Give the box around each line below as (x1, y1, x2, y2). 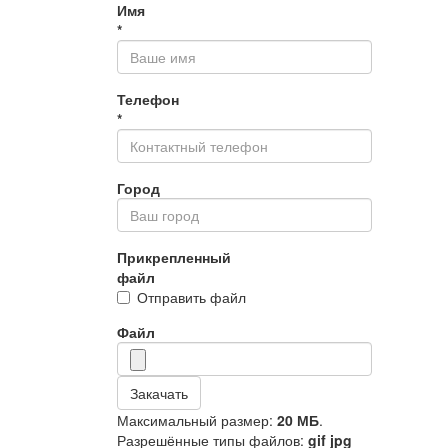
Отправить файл (137, 287, 246, 307)
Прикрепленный (117, 247, 231, 267)
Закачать (130, 383, 188, 403)
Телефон (117, 89, 179, 109)
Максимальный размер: (117, 410, 277, 430)
